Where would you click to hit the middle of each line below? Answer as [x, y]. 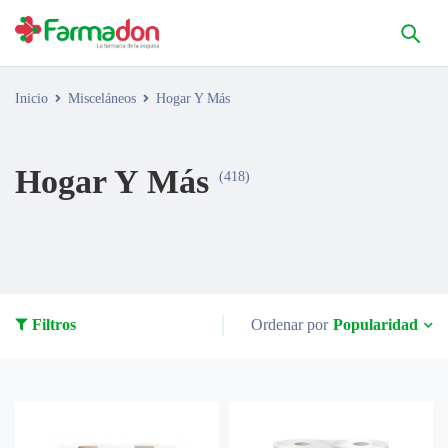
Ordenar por [289, 325]
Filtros [54, 324]
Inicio [31, 98]
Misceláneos [102, 98]
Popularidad [375, 324]
